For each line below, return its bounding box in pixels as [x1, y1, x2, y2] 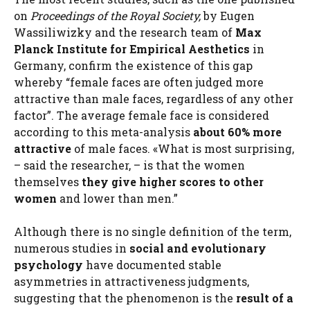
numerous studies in [14, 241, 129, 255]
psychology [14, 257, 83, 272]
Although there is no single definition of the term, [14, 224, 291, 239]
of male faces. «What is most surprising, [71, 141, 294, 156]
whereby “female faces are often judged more [14, 75, 264, 89]
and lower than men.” [57, 191, 178, 206]
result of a [236, 291, 293, 305]
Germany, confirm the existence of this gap [14, 58, 253, 73]
